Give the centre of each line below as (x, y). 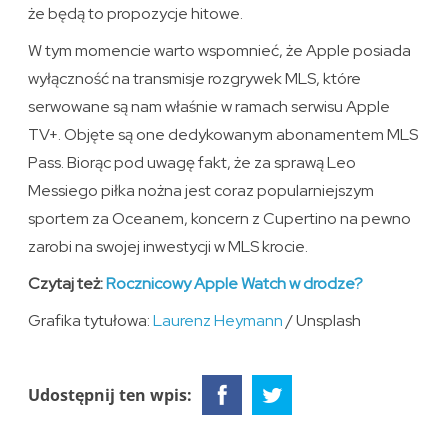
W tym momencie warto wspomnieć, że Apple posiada (220, 51)
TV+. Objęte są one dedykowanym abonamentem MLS (223, 135)
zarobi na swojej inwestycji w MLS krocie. (168, 247)
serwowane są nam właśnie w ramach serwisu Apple (209, 107)
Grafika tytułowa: (91, 321)
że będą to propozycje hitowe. (136, 14)
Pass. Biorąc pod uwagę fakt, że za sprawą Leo (192, 163)
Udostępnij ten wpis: (110, 395)
